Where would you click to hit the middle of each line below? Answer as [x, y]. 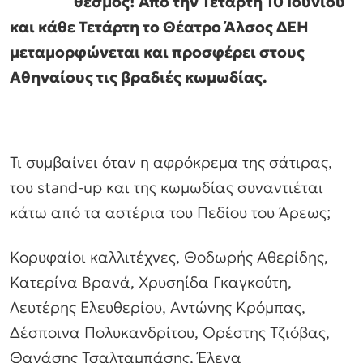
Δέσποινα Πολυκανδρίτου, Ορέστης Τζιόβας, [170, 333]
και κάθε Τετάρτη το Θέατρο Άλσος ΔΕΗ [159, 27]
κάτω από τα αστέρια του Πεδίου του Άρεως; [170, 212]
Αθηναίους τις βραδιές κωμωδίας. [138, 77]
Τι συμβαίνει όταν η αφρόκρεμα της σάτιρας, [171, 162]
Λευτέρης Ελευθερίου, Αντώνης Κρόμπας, [158, 307]
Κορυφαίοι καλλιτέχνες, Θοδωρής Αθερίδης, [169, 257]
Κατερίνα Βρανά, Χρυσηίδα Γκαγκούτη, [151, 282]
